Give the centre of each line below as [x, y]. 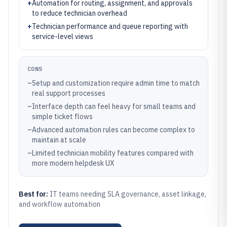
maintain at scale [59, 140]
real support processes [69, 93]
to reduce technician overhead [80, 13]
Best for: [34, 194]
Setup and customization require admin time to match [116, 83]
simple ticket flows [62, 117]
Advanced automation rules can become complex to [113, 130]
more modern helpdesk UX [73, 163]
